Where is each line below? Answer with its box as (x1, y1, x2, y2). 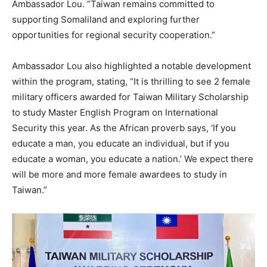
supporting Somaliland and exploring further (12, 13, 200, 25)
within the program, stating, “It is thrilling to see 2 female (12, 75, 250, 87)
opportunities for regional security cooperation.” (12, 29, 215, 41)
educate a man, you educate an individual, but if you (12, 137, 229, 149)
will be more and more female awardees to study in (12, 168, 227, 180)
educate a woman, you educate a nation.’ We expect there (12, 153, 253, 164)
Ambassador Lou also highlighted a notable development (12, 60, 251, 72)
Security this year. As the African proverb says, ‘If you (12, 122, 236, 133)
